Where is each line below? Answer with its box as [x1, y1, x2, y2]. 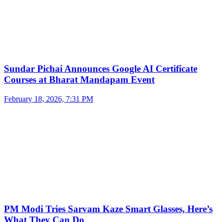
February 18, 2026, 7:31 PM [4, 94, 93, 103]
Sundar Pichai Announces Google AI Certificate [4, 63, 197, 74]
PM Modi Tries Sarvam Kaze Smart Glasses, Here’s [4, 204, 213, 215]
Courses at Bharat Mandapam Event [4, 74, 155, 85]
